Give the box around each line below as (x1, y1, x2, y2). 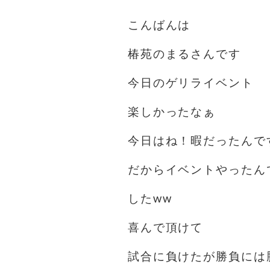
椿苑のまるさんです (128, 47, 241, 60)
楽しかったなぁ (128, 105, 216, 118)
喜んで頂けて (128, 221, 204, 234)
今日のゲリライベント (128, 76, 254, 89)
